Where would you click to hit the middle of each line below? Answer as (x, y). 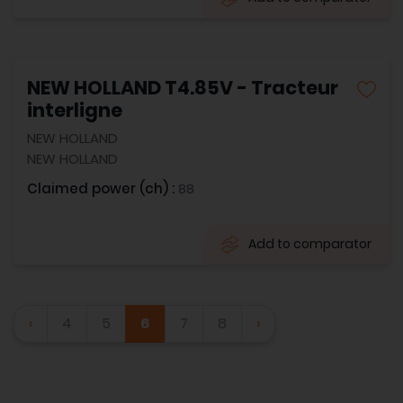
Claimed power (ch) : (103, 188)
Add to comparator (310, 244)
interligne (75, 110)
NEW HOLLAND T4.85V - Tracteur (183, 88)
